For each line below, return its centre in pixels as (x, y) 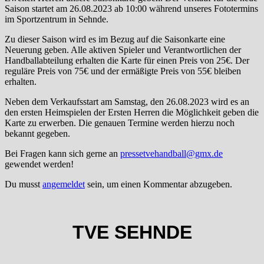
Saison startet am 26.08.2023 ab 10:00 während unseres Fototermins (131, 9)
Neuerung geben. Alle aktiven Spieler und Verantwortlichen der (123, 50)
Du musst (24, 184)
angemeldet (64, 184)
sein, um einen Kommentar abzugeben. (159, 184)
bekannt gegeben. (37, 133)
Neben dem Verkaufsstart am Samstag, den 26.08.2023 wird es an (127, 102)
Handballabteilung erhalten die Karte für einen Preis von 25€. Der (127, 60)
